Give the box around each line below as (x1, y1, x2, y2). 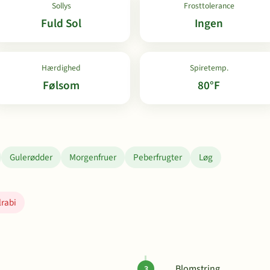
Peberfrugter (133, 151, 182, 164)
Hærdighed (42, 62, 81, 74)
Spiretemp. (189, 62, 228, 74)
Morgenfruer (69, 151, 116, 164)
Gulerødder (10, 151, 52, 164)
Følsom (43, 77, 80, 94)
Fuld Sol (41, 15, 81, 32)
